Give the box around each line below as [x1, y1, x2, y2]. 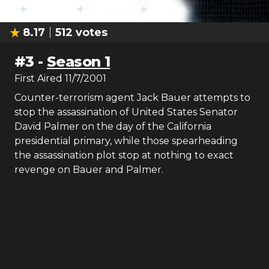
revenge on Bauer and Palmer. [14, 164, 163, 175]
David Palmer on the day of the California [14, 121, 211, 132]
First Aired [14, 73, 62, 84]
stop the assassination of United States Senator [14, 106, 238, 118]
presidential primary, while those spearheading [14, 135, 238, 147]
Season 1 [47, 53, 110, 70]
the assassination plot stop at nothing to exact [14, 150, 234, 161]
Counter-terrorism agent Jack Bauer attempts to [14, 92, 250, 103]
